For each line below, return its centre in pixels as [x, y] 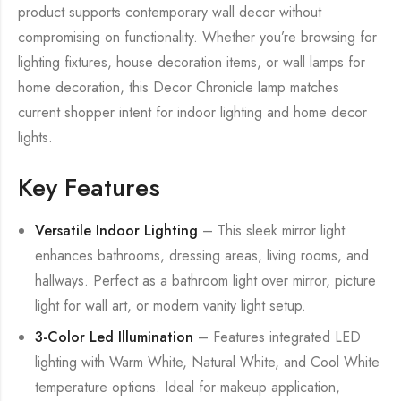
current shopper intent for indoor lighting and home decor [192, 113]
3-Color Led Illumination [115, 337]
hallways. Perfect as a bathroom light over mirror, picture [206, 281]
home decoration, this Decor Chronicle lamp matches [179, 88]
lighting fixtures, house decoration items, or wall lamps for [192, 63]
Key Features [89, 188]
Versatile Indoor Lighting [117, 231]
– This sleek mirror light [272, 231]
